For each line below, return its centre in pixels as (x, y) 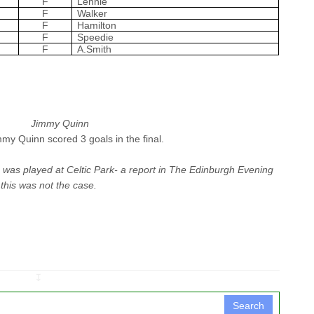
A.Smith (95, 49)
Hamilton (97, 25)
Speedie (96, 37)
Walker (93, 13)
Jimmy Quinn (60, 123)
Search (248, 305)
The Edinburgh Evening (221, 169)
